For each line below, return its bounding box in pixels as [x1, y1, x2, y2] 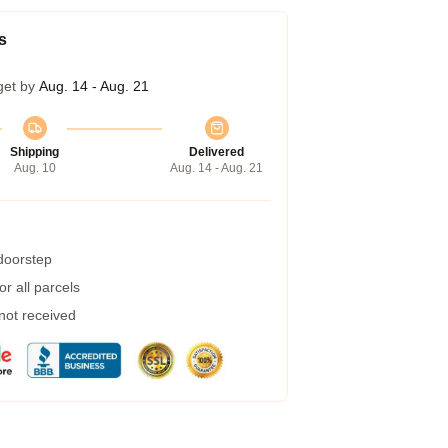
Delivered [189, 145, 244, 159]
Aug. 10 [13, 161, 56, 175]
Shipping [10, 145, 59, 159]
